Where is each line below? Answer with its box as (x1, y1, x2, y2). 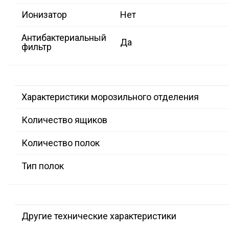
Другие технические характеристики (21, 211, 176, 222)
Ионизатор (21, 9, 67, 20)
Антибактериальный (21, 32, 106, 43)
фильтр (21, 41, 52, 53)
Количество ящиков (21, 114, 107, 126)
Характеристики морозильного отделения (21, 91, 199, 103)
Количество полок (21, 138, 100, 149)
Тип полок (21, 161, 64, 172)
